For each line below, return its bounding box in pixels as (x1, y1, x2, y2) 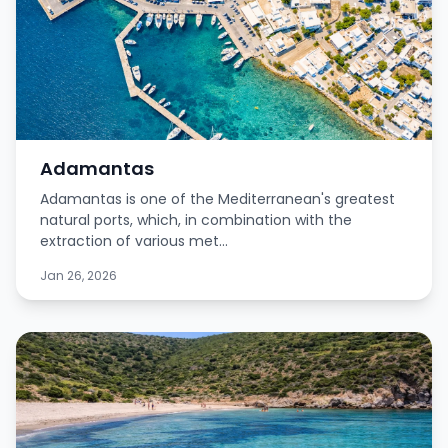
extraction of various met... (40, 231, 228, 252)
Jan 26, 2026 (40, 267, 117, 285)
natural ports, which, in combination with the (40, 210, 352, 231)
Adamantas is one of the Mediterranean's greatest (40, 189, 395, 210)
